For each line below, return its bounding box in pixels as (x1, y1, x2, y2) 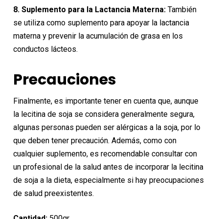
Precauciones (13, 69, 116, 90)
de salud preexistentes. (13, 189, 94, 198)
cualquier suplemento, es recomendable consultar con (13, 149, 197, 159)
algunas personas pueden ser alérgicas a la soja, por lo (13, 123, 200, 132)
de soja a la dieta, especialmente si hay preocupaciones (13, 175, 204, 185)
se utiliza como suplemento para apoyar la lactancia (13, 18, 189, 28)
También (165, 5, 197, 15)
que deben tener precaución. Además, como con (13, 136, 176, 146)
